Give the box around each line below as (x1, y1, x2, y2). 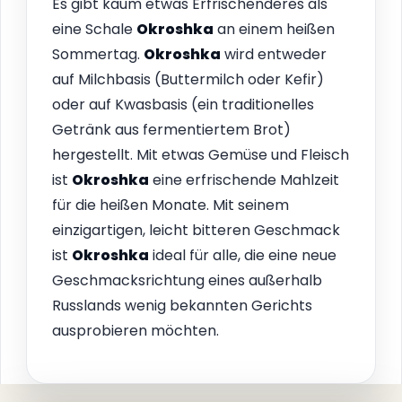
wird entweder (221, 44, 327, 66)
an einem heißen (214, 19, 335, 40)
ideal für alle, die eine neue (149, 245, 336, 267)
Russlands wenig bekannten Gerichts (52, 295, 312, 317)
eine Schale (52, 19, 136, 40)
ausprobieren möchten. (52, 320, 219, 342)
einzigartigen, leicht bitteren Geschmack (52, 220, 340, 241)
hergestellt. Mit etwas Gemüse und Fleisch (52, 144, 349, 166)
